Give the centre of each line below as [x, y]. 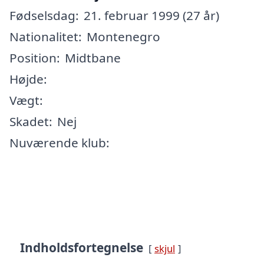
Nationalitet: [46, 36]
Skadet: [31, 121]
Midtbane [93, 57]
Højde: [28, 79]
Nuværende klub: [60, 142]
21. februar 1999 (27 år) [151, 15]
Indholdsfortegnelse [82, 247]
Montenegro [123, 36]
